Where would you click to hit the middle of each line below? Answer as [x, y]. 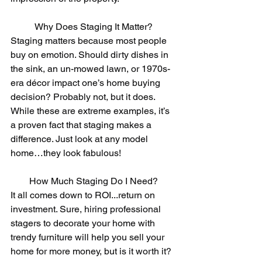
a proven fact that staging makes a [82, 125]
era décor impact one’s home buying [87, 83]
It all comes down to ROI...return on [84, 195]
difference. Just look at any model [80, 139]
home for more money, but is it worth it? [92, 251]
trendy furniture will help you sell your [89, 237]
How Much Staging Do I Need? [94, 181]
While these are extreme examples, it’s [91, 111]
